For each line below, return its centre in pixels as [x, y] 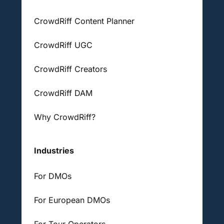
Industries [54, 150]
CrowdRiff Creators [70, 69]
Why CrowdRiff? [64, 117]
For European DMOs [72, 200]
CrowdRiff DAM [63, 93]
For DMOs [52, 176]
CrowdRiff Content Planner [84, 21]
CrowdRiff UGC [63, 45]
